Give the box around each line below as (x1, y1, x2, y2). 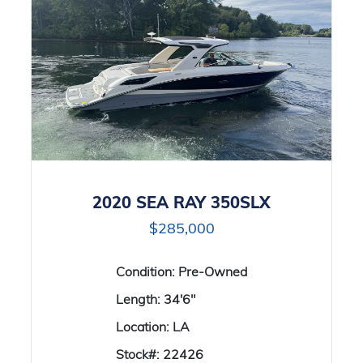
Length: (116, 291, 164, 307)
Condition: (116, 263, 178, 280)
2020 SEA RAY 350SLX (92, 192, 271, 212)
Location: (116, 318, 173, 335)
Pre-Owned (178, 263, 247, 280)
